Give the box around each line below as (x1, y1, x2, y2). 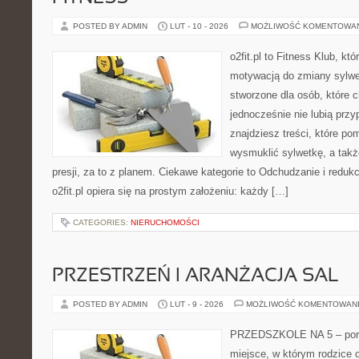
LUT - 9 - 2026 (170, 300, 224, 309)
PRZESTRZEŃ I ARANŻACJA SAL (52, 268, 339, 285)
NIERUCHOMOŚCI (131, 218, 200, 227)
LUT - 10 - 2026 (170, 22, 228, 30)
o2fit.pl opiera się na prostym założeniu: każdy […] (52, 185, 288, 197)
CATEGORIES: (73, 218, 131, 227)
